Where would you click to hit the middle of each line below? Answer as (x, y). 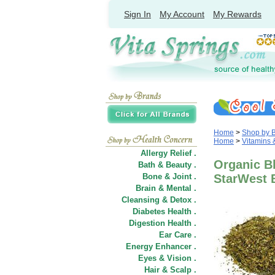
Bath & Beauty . (167, 165)
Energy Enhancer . (161, 246)
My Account (182, 14)
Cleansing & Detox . (159, 200)
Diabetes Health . (165, 211)
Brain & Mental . (166, 188)
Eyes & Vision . (167, 258)
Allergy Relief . (168, 153)
